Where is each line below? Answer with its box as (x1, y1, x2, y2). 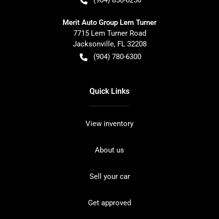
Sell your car (89, 172, 130, 181)
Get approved (88, 198, 131, 207)
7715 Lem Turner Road (73, 28, 146, 38)
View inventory (86, 119, 133, 128)
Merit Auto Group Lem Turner (63, 18, 156, 27)
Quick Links (89, 86, 130, 96)
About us (95, 145, 124, 154)
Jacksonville (72, 39, 114, 48)
